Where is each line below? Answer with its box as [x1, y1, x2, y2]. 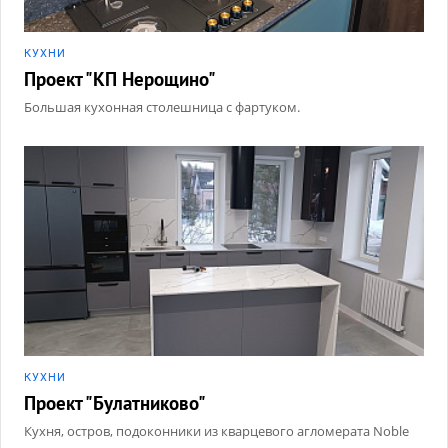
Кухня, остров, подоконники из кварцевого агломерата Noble [24, 422, 409, 440]
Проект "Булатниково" [24, 391, 206, 415]
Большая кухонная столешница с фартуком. [24, 98, 300, 116]
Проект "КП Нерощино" [24, 67, 216, 91]
